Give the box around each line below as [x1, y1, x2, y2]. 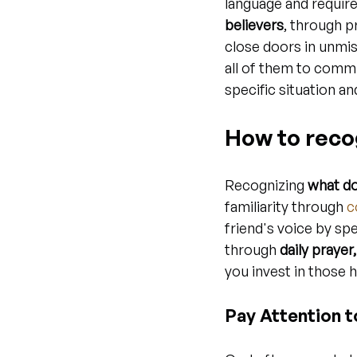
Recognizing [225, 176, 308, 194]
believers [225, 16, 284, 33]
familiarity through [225, 198, 347, 215]
